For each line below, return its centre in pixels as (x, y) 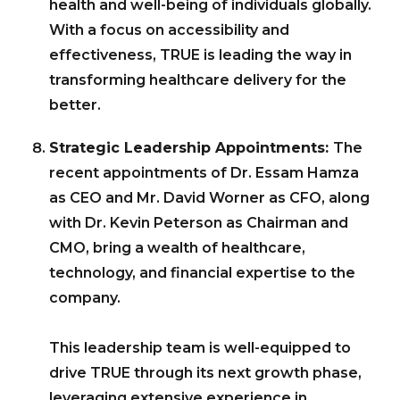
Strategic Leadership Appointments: (191, 148)
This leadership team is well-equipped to (200, 348)
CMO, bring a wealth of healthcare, (177, 248)
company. (85, 298)
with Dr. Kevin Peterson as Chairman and (199, 223)
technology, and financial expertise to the (202, 273)
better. (75, 105)
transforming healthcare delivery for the (198, 80)
